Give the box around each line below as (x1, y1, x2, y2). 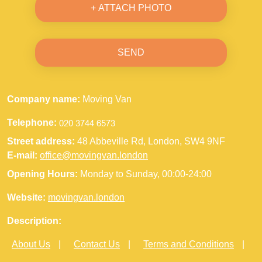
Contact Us (74, 239, 120, 250)
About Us (12, 239, 50, 250)
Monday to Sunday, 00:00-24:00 (80, 169, 212, 180)
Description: (7, 216, 61, 226)
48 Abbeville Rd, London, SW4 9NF (77, 136, 225, 147)
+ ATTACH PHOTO (91, 3, 171, 13)
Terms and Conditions (143, 239, 234, 250)
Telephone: (7, 118, 57, 128)
